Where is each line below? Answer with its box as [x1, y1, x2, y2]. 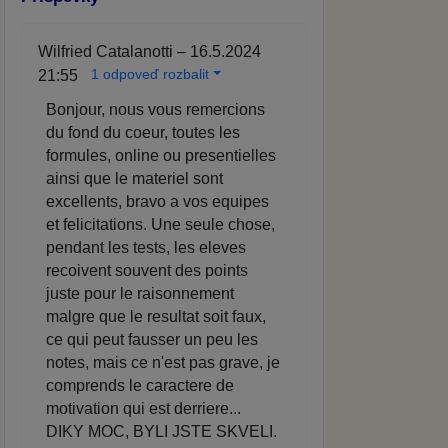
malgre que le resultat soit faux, [46, 308, 266, 326]
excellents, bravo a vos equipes [46, 193, 269, 211]
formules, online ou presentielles [46, 147, 276, 165]
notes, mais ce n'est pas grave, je [46, 354, 280, 372]
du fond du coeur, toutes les [46, 124, 240, 142]
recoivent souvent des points [46, 262, 248, 280]
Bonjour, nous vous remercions [46, 101, 265, 119]
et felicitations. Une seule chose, [46, 216, 275, 234]
